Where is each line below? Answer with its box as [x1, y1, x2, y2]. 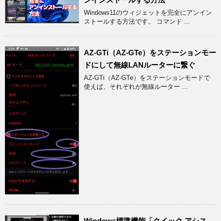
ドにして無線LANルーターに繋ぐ [84, 61, 195, 70]
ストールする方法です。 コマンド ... [84, 18, 190, 26]
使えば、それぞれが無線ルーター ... [84, 83, 188, 91]
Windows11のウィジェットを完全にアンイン [84, 9, 212, 17]
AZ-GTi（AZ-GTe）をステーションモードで [84, 74, 210, 82]
